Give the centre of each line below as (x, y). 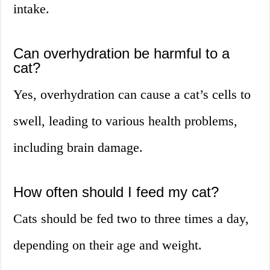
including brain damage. (78, 148)
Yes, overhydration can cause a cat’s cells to (132, 95)
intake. (32, 9)
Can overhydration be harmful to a (122, 54)
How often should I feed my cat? (116, 192)
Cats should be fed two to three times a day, (131, 219)
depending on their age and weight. (108, 245)
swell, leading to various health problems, (126, 121)
